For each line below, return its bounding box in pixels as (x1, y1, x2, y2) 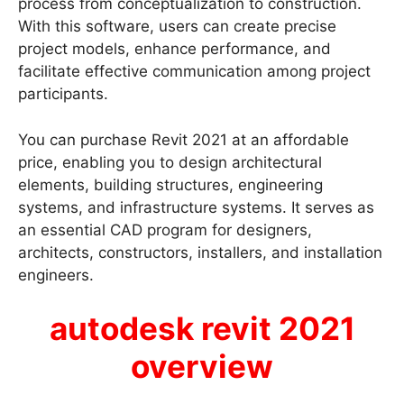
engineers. (18, 265, 94, 284)
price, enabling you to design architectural (18, 152, 322, 171)
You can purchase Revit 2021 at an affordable (18, 130, 349, 149)
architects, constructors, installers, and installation (18, 243, 382, 262)
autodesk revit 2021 (49, 309, 355, 348)
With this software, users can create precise (18, 17, 336, 36)
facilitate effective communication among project (18, 62, 371, 81)
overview (131, 347, 273, 386)
